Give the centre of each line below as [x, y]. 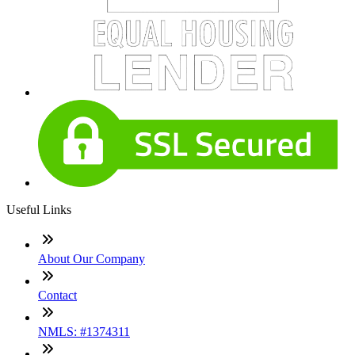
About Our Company [92, 258]
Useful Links [39, 209]
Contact [57, 295]
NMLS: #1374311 [84, 331]
